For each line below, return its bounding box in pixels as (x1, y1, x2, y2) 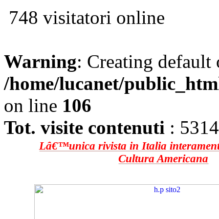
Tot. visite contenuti (4, 117, 165, 138)
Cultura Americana (118, 153, 209, 165)
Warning (4, 51, 77, 72)
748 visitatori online (4, 7, 165, 28)
